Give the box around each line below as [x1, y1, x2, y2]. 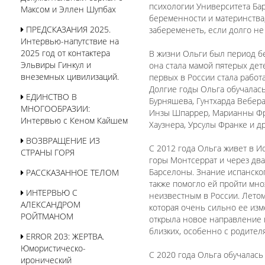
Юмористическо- [21, 243, 86, 254]
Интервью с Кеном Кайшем [21, 115, 128, 126]
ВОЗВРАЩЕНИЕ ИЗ [24, 135, 100, 146]
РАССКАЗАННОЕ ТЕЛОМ [24, 167, 119, 178]
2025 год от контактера [21, 47, 110, 59]
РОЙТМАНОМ [21, 211, 73, 222]
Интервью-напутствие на [21, 35, 119, 47]
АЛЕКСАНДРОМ [21, 199, 80, 210]
